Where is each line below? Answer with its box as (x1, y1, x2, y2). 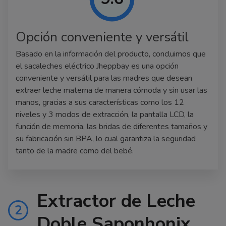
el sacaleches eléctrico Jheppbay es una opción (16, 60, 179, 72)
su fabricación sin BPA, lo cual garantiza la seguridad (16, 133, 196, 144)
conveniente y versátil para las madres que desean (16, 72, 192, 84)
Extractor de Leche (37, 188, 195, 213)
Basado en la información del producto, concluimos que (16, 48, 206, 60)
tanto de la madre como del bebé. (16, 145, 134, 156)
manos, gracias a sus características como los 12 (16, 96, 184, 108)
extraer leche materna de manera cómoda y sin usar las (16, 84, 207, 96)
